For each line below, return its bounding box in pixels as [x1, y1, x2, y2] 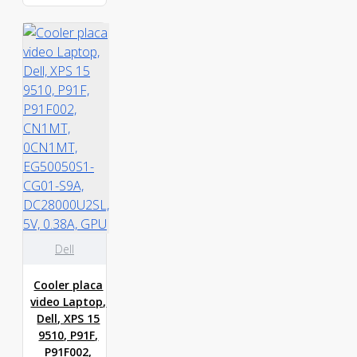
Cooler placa [33, 277, 104, 292]
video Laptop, [30, 294, 107, 309]
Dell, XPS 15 [37, 311, 100, 326]
